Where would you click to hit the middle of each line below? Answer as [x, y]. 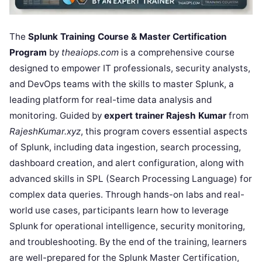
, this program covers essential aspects [164, 132]
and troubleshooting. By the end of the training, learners [128, 242]
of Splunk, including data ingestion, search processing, [125, 147]
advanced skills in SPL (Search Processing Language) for [131, 179]
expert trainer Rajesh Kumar [165, 116]
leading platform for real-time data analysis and [111, 100]
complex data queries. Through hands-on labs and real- [127, 195]
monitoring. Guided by [57, 116]
